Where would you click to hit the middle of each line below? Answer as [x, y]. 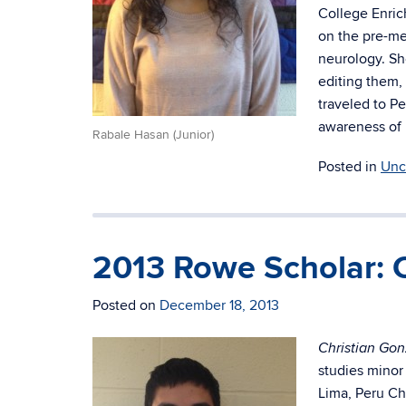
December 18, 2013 [219, 305]
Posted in [349, 167]
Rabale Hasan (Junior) [153, 135]
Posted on [126, 305]
